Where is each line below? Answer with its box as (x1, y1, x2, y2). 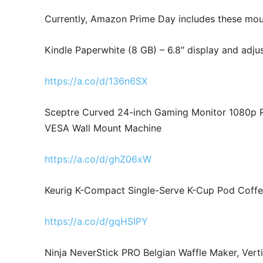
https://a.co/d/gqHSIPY (45, 215, 148, 227)
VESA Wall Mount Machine (45, 122, 161, 134)
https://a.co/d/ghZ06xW (45, 153, 151, 165)
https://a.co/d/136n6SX (45, 75, 147, 87)
